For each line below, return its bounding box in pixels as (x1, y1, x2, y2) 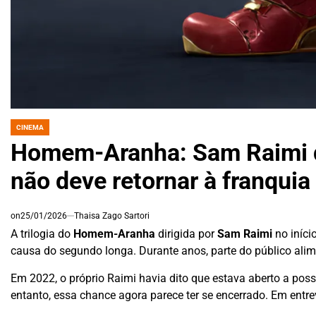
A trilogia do (11, 226, 73, 241)
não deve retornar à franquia (11, 166, 310, 195)
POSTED (10, 127, 37, 135)
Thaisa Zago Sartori (74, 210, 150, 221)
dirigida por (155, 226, 217, 241)
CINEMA (16, 123, 44, 131)
